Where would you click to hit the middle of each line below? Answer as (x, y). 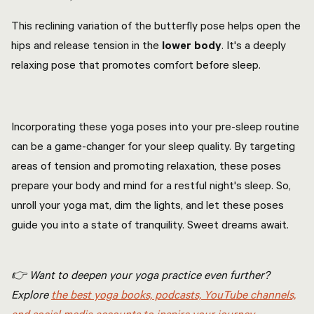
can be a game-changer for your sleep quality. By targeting (153, 146)
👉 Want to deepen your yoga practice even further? (141, 275)
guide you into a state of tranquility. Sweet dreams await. (150, 224)
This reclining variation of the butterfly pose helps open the (156, 25)
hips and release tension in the (85, 45)
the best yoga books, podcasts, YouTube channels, (173, 294)
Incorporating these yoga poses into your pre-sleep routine (155, 126)
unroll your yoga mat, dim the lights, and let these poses (148, 205)
